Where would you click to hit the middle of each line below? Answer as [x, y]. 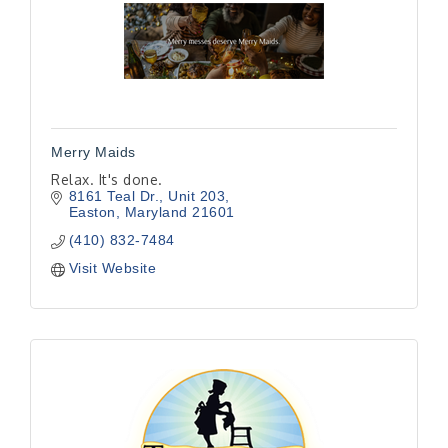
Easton [92, 212]
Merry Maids [93, 152]
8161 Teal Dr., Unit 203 [146, 196]
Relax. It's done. [107, 179]
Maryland [156, 212]
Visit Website [112, 268]
